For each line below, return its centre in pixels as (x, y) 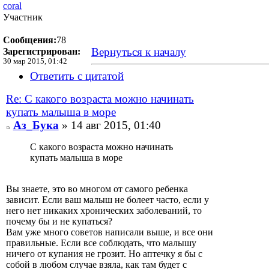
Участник (23, 17)
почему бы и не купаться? (59, 222)
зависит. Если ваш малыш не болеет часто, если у (107, 200)
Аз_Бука (36, 125)
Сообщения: (30, 40)
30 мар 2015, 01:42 (35, 62)
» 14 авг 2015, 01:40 (110, 125)
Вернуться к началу (138, 52)
